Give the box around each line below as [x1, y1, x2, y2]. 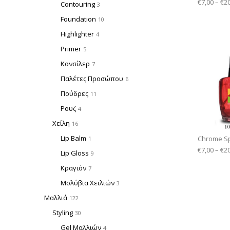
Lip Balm [61, 133, 86, 143]
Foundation [61, 14, 96, 24]
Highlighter [61, 29, 94, 39]
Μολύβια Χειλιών [61, 178, 114, 187]
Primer [61, 44, 81, 53]
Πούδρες [61, 88, 88, 98]
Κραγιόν [61, 163, 86, 172]
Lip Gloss [61, 148, 89, 158]
